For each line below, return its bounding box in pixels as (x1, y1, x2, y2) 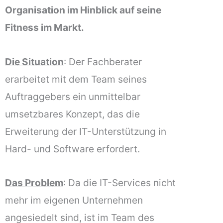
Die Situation (5, 55, 64, 68)
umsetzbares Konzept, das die (5, 108, 140, 120)
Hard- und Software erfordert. (5, 142, 140, 155)
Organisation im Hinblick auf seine (5, 4, 161, 16)
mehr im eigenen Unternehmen (5, 194, 143, 207)
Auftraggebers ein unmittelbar (5, 90, 140, 103)
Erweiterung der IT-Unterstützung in (5, 125, 166, 137)
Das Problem (5, 177, 63, 189)
